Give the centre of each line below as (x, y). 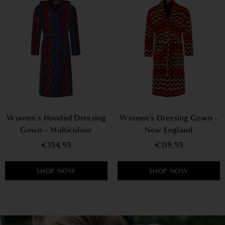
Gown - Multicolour (56, 130)
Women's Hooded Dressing (56, 118)
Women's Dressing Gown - (169, 118)
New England (169, 130)
